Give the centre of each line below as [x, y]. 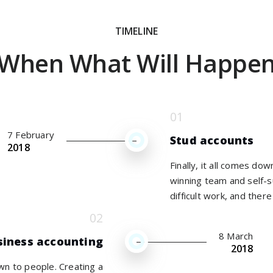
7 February [31, 135]
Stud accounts [212, 140]
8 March [236, 236]
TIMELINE [136, 31]
